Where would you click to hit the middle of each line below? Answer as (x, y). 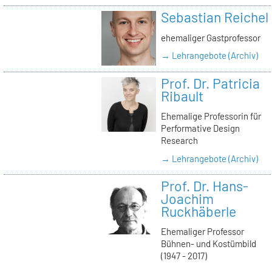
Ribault (182, 96)
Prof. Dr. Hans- (204, 185)
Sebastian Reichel (214, 17)
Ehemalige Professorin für (211, 116)
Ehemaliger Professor (202, 232)
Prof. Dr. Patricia (210, 83)
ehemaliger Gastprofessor (210, 38)
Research (179, 141)
